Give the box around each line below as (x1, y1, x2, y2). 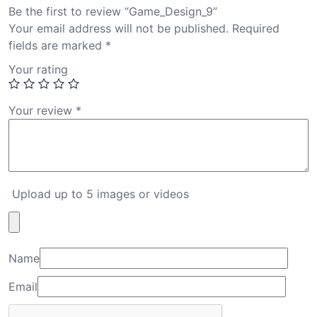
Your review (8, 103, 76, 117)
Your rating (8, 62, 68, 76)
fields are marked (8, 38, 105, 52)
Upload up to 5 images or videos (12, 186, 189, 201)
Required (232, 21, 279, 35)
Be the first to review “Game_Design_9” (8, 4, 217, 18)
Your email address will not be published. (8, 21, 229, 35)
